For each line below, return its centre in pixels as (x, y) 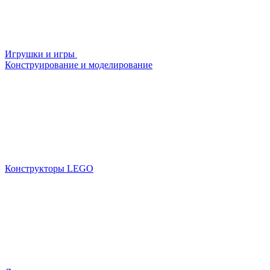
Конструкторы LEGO (49, 168)
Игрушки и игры (41, 54)
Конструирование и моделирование (79, 64)
